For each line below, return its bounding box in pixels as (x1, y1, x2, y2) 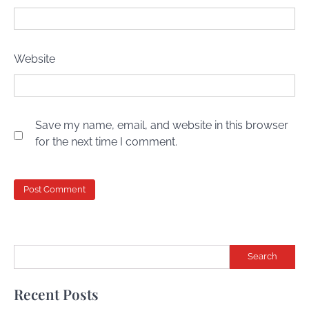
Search (248, 251, 277, 262)
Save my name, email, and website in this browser (35, 119, 288, 132)
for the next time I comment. (35, 135, 177, 149)
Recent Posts (14, 283, 99, 303)
